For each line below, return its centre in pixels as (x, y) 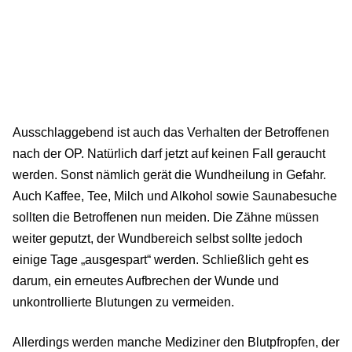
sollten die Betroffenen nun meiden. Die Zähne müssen (166, 218)
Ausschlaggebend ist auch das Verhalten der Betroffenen (171, 133)
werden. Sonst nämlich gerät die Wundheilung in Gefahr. (169, 175)
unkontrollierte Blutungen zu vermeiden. (123, 302)
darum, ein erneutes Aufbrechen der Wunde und (146, 281)
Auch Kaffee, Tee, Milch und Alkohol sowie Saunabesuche (175, 196)
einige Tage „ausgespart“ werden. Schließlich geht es (161, 260)
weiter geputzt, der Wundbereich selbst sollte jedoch (158, 239)
